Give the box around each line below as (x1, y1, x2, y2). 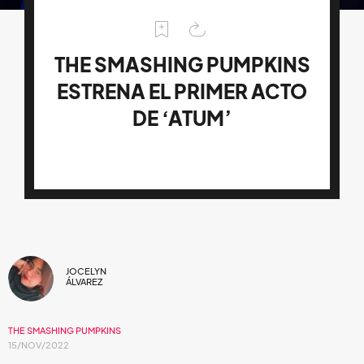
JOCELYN (66, 265, 106, 277)
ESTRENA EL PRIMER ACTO (57, 80, 307, 103)
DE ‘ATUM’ (132, 107, 232, 130)
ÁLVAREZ (66, 275, 102, 288)
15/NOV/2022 (8, 340, 69, 351)
